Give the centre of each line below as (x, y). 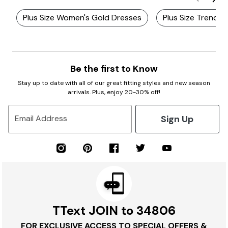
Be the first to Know (114, 69)
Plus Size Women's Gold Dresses (82, 18)
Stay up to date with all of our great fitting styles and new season (114, 83)
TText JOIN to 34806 (114, 210)
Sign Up (177, 119)
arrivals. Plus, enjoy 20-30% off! (114, 92)
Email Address (41, 119)
